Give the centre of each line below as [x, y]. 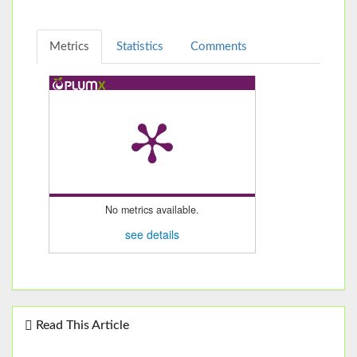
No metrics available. [152, 209]
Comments [219, 46]
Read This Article [81, 326]
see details [152, 235]
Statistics [140, 46]
